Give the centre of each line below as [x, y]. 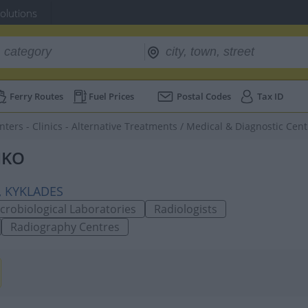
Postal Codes [204, 96]
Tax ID [271, 96]
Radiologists [186, 209]
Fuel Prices [111, 96]
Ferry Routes [36, 96]
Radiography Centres [65, 227]
